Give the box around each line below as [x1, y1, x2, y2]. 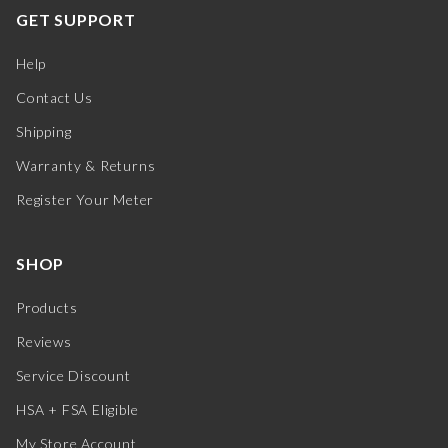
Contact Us [16, 89, 93, 107]
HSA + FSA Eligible [16, 401, 139, 419]
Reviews [16, 333, 72, 351]
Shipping [16, 123, 72, 141]
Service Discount [16, 367, 131, 385]
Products [16, 299, 78, 317]
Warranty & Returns [16, 157, 156, 175]
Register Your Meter [16, 191, 155, 209]
